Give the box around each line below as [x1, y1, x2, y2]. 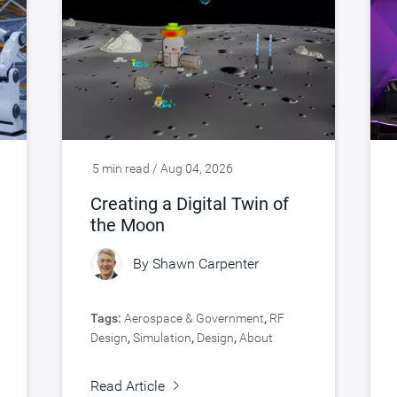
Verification [149, 349, 212, 364]
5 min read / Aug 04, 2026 [92, 160, 233, 175]
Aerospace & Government [124, 310, 264, 325]
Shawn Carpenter [152, 255, 259, 273]
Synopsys [90, 349, 144, 364]
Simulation [133, 330, 191, 345]
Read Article [90, 377, 165, 394]
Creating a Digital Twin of [90, 192, 289, 214]
